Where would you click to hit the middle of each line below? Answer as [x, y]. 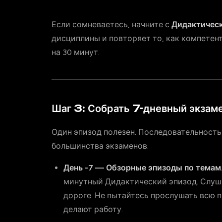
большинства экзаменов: [100, 146]
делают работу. [93, 209]
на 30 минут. [76, 52]
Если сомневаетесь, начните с [111, 25]
